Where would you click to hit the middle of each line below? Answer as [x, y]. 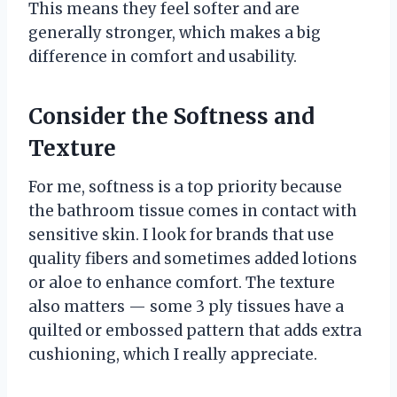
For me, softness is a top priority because [185, 187]
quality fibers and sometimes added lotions [193, 258]
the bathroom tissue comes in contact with [193, 210]
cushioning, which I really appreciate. [173, 354]
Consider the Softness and [171, 116]
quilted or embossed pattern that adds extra [195, 330]
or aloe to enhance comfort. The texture [182, 282]
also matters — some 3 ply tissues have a [186, 306]
